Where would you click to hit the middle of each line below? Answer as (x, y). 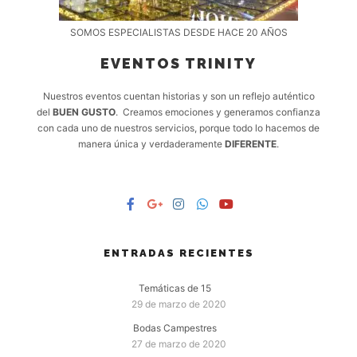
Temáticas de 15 (175, 288)
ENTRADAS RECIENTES (178, 253)
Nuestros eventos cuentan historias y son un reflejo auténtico (178, 96)
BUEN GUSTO (84, 112)
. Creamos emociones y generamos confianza (218, 112)
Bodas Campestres (175, 328)
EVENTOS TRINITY (178, 63)
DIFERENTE (251, 143)
